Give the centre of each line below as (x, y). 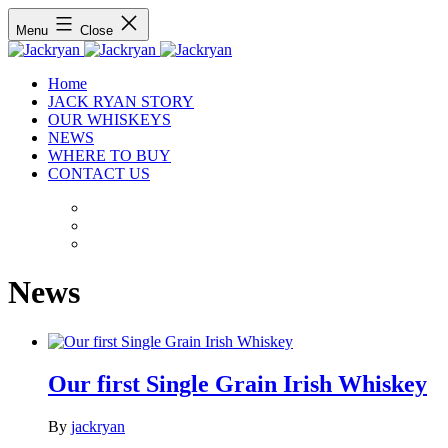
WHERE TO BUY (109, 155)
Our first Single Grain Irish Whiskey (237, 383)
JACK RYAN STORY (121, 101)
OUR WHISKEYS (109, 119)
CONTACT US (99, 173)
